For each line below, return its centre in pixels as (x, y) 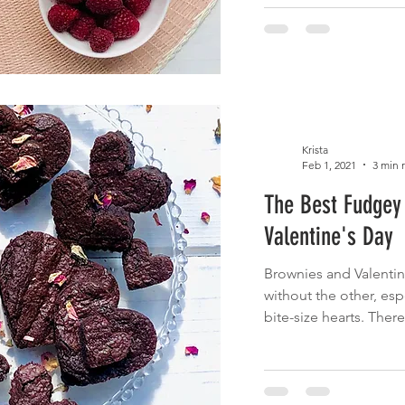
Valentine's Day (328, 236)
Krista (315, 149)
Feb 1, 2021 (329, 165)
